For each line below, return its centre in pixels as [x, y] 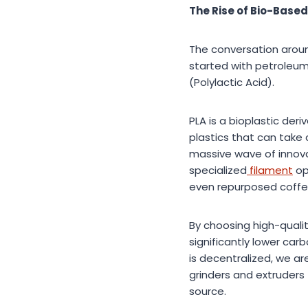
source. [208, 291]
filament [270, 170]
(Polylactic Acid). [232, 82]
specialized [218, 170]
